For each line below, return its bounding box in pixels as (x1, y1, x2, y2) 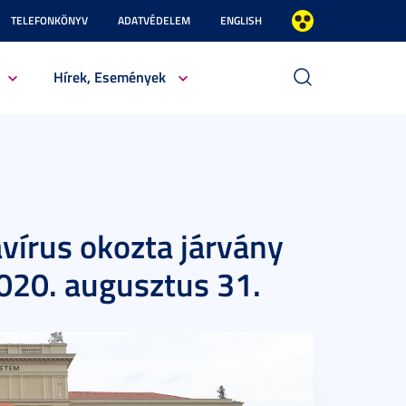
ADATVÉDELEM (118, 13, 190, 28)
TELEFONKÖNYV (11, 13, 88, 28)
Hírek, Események (53, 66, 166, 87)
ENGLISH (220, 13, 262, 28)
